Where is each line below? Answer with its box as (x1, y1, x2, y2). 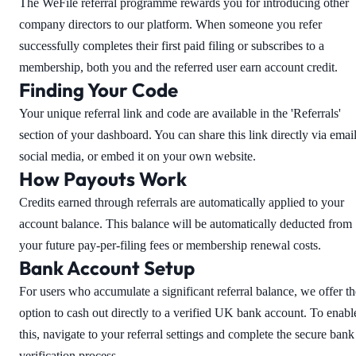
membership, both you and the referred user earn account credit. (19, 60, 338, 74)
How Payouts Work (19, 167, 187, 191)
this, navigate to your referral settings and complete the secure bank (19, 327, 354, 341)
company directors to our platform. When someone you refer (19, 17, 322, 31)
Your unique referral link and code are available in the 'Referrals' (19, 106, 341, 120)
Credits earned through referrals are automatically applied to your (19, 195, 344, 209)
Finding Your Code (19, 78, 178, 102)
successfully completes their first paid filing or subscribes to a (19, 39, 324, 52)
